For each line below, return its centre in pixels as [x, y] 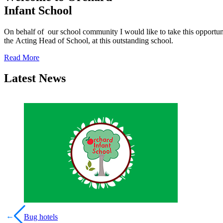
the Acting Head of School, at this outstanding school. [89, 40]
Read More [22, 57]
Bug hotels [41, 217]
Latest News [35, 78]
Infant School [38, 10]
